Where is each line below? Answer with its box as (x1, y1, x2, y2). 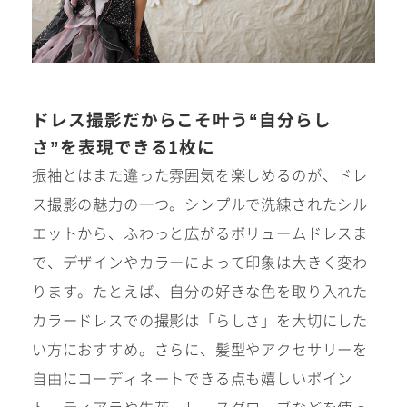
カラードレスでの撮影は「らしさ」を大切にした (32, 308, 368, 331)
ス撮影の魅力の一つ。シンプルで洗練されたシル (32, 192, 368, 214)
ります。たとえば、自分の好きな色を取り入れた (32, 279, 368, 302)
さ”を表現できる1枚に (32, 133, 216, 159)
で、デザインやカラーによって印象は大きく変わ (32, 250, 368, 273)
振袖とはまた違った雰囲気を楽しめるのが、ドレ (32, 163, 368, 185)
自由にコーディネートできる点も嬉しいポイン (32, 366, 353, 389)
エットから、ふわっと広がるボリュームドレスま (32, 221, 368, 243)
